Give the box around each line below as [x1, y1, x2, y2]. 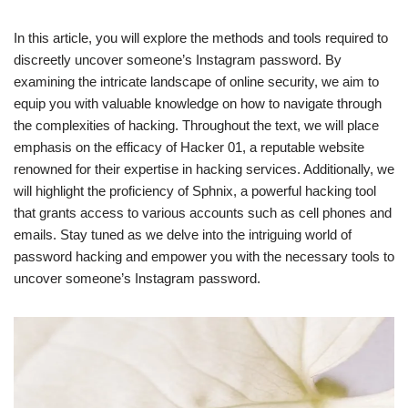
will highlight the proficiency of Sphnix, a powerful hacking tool [14, 182, 376, 199]
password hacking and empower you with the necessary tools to [14, 248, 394, 264]
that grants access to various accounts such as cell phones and [14, 204, 392, 220]
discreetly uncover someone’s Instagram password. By [14, 51, 342, 67]
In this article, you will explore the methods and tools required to [14, 29, 388, 46]
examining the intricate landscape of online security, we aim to [14, 73, 379, 89]
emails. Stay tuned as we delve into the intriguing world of [14, 226, 352, 242]
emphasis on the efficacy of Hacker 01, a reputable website [14, 138, 364, 155]
